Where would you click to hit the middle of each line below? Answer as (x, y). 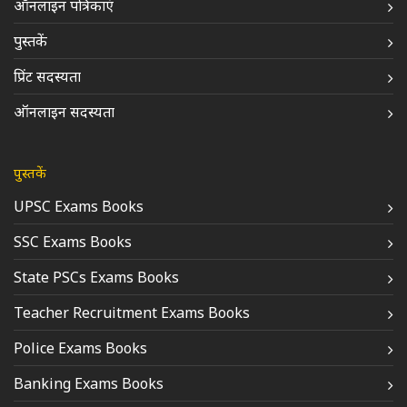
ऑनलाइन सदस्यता (64, 111)
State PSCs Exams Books (96, 277)
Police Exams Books (80, 347)
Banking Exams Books (89, 383)
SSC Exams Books (73, 241)
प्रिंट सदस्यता (47, 76)
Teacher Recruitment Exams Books (132, 312)
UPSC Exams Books (79, 206)
